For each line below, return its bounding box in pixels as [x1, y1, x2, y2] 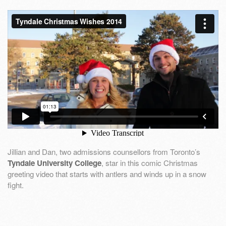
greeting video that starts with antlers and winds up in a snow [8, 168, 206, 179]
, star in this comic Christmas [101, 157, 198, 168]
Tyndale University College [8, 157, 101, 168]
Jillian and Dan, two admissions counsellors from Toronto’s [8, 146, 200, 157]
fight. [8, 179, 24, 190]
